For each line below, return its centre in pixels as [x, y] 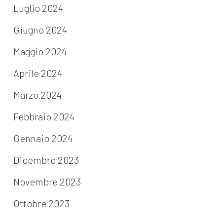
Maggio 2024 [40, 52]
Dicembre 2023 [46, 160]
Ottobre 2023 [41, 203]
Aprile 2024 [37, 73]
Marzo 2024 [37, 95]
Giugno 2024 [40, 30]
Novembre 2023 [47, 182]
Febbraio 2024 [44, 117]
